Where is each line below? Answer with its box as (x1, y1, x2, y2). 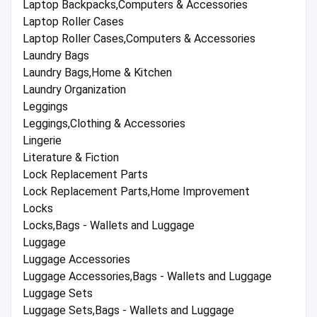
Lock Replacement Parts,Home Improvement (23, 185, 250, 199)
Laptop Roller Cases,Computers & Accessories (23, 32, 255, 46)
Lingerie (23, 134, 62, 148)
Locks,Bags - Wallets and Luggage (23, 219, 195, 233)
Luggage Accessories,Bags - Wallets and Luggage (23, 270, 272, 284)
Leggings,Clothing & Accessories (23, 117, 185, 131)
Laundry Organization (23, 83, 126, 97)
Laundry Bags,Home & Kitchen (23, 66, 172, 80)
